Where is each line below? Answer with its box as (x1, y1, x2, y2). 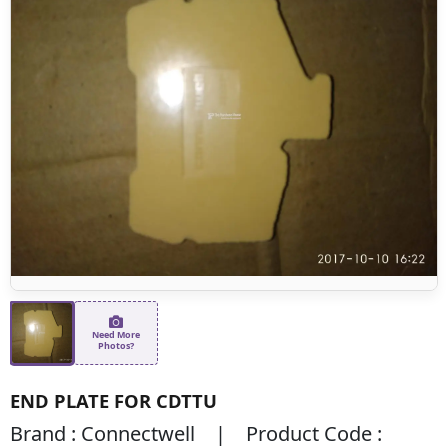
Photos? (98, 338, 134, 352)
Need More (92, 327, 140, 341)
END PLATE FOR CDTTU (10, 387, 217, 413)
